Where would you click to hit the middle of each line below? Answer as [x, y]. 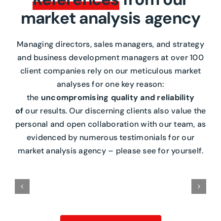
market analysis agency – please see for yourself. [110, 151]
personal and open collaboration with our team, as [110, 124]
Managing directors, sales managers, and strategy [110, 44]
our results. [45, 111]
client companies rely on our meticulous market [110, 71]
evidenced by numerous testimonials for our [110, 138]
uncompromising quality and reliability [118, 98]
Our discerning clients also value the [138, 111]
